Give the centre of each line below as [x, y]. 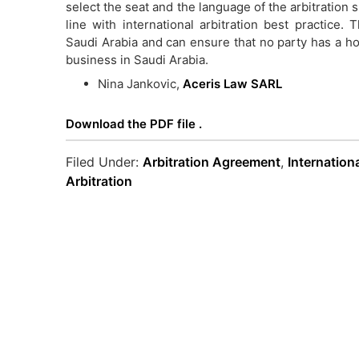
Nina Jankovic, [140, 84]
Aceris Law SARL [232, 84]
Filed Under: [104, 162]
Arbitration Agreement [212, 162]
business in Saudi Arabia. [137, 60]
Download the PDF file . [134, 124]
